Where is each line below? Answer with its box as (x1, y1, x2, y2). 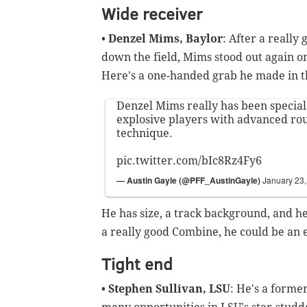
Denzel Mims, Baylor (108, 32, 223, 46)
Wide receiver (101, 2, 203, 25)
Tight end (101, 252, 173, 275)
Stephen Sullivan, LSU (108, 282, 230, 296)
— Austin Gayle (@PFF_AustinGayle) (116, 174, 262, 187)
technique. (116, 127, 173, 140)
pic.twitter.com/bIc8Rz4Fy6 (116, 154, 262, 168)
